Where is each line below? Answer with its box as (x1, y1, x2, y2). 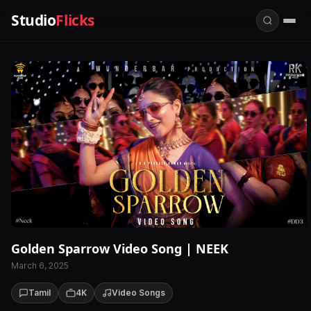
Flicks (56, 10, 94, 30)
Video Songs (112, 287, 165, 298)
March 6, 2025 (11, 260, 69, 271)
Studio (11, 10, 56, 30)
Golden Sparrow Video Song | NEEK (11, 239, 228, 257)
